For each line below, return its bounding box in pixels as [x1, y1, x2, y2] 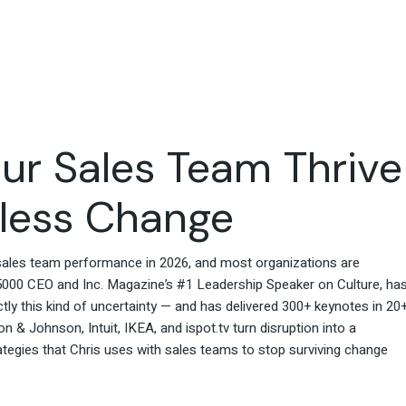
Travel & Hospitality [132, 13, 248, 29]
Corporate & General [132, 74, 258, 91]
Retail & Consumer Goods [132, 43, 288, 60]
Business [132, 92, 183, 108]
